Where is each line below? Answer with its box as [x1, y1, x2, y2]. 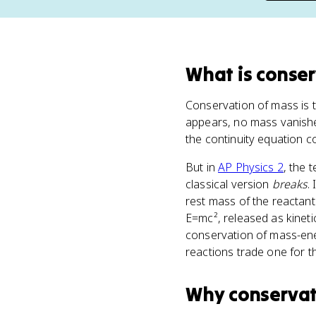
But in [186, 159, 219, 175]
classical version [186, 176, 272, 192]
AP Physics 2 [218, 159, 284, 175]
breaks [272, 176, 308, 192]
